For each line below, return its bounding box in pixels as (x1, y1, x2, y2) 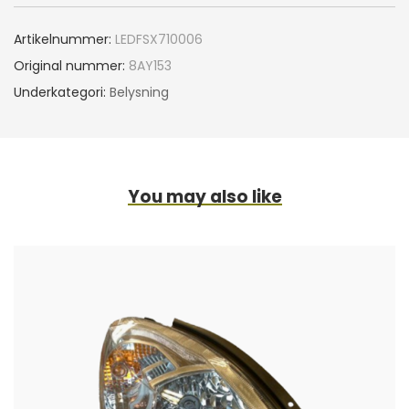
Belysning (110, 82, 169, 101)
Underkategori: (14, 82, 110, 101)
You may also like (127, 184, 282, 209)
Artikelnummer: (14, 29, 111, 48)
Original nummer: (14, 56, 125, 75)
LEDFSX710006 (115, 29, 203, 48)
